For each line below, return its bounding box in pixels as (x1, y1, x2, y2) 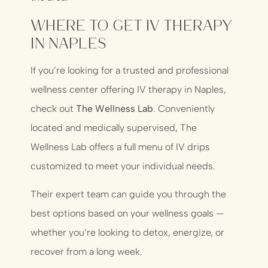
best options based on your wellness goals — (31, 207, 224, 219)
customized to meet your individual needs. (31, 160, 216, 172)
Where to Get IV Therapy (31, 17, 233, 32)
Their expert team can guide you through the (31, 188, 227, 200)
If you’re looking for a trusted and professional (31, 65, 229, 77)
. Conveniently (153, 103, 215, 115)
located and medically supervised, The (31, 122, 197, 134)
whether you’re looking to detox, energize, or (31, 226, 225, 238)
